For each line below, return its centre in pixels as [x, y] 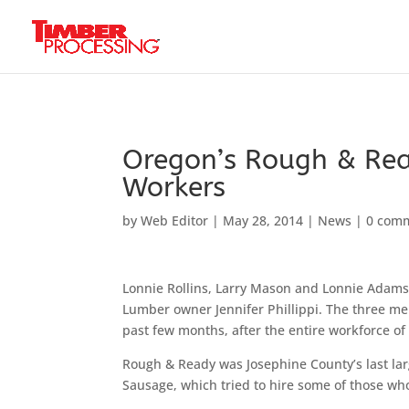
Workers [174, 187]
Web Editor [175, 220]
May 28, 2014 [263, 220]
